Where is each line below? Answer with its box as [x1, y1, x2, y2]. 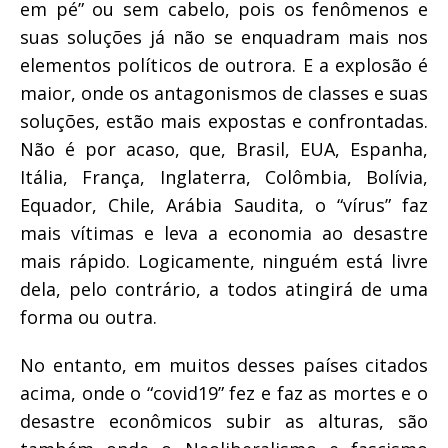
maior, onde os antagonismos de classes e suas [20, 80, 428, 105]
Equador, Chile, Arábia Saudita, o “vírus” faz [20, 192, 428, 217]
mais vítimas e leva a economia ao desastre [20, 220, 428, 245]
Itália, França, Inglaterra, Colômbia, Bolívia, [20, 164, 428, 189]
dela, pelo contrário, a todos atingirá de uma [20, 276, 428, 301]
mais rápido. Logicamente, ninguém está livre [20, 248, 428, 273]
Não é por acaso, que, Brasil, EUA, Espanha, [20, 136, 428, 161]
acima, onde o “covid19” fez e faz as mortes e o [20, 380, 428, 405]
